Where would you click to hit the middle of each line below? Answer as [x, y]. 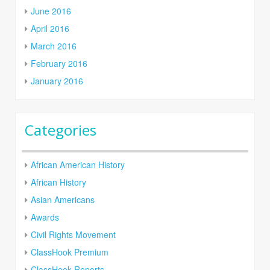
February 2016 [59, 64]
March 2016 [54, 46]
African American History [78, 165]
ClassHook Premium [70, 252]
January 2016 [57, 81]
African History [58, 182]
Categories [61, 130]
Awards [45, 217]
